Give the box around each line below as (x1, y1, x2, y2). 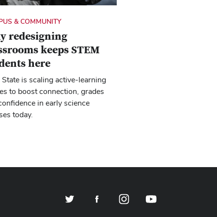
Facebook (86, 188, 119, 199)
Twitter (59, 188, 83, 199)
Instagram (113, 188, 147, 199)
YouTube (140, 188, 170, 199)
